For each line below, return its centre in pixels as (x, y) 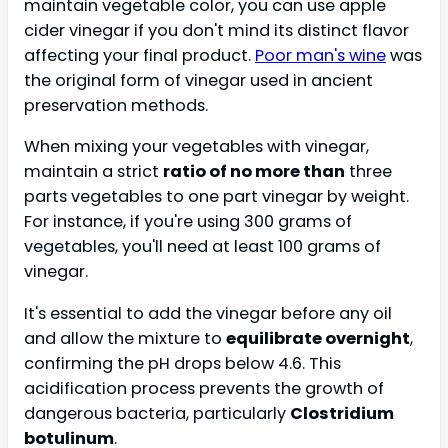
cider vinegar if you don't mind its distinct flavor (216, 31)
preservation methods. (116, 106)
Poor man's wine (320, 56)
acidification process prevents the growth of (204, 388)
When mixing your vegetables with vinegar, (196, 147)
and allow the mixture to (125, 338)
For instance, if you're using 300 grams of (188, 222)
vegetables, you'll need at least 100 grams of (202, 247)
